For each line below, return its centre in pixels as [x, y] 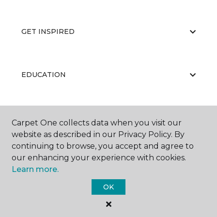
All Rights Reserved [108, 205]
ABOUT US [40, 118]
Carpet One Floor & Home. [122, 195]
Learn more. [35, 169]
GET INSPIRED [48, 31]
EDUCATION [44, 75]
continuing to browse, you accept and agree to [103, 146]
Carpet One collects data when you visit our [97, 123]
